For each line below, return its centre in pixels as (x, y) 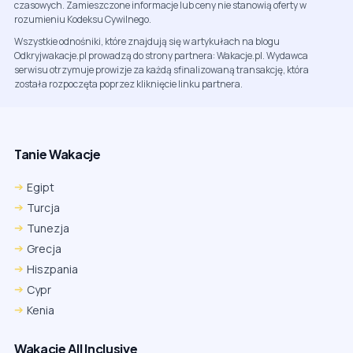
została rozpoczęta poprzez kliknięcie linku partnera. (128, 84)
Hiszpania (52, 269)
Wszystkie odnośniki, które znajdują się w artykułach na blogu (147, 42)
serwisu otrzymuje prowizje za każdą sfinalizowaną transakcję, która (162, 70)
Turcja (43, 208)
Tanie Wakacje (58, 154)
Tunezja (48, 229)
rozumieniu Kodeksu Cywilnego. (83, 20)
